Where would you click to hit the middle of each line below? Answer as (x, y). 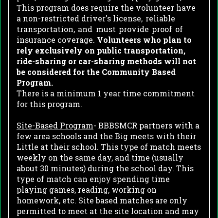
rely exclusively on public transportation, (101, 51)
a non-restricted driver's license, (80, 18)
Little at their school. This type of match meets (109, 147)
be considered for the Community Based (96, 72)
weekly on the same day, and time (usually (100, 158)
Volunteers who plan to (144, 40)
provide (134, 29)
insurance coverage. (57, 40)
